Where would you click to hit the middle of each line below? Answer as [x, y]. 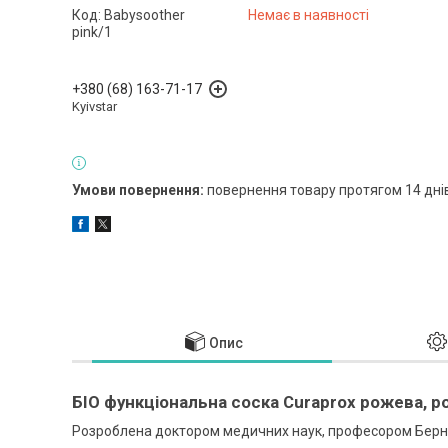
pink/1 [92, 32]
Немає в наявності [308, 15]
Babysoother [144, 15]
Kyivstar [94, 106]
